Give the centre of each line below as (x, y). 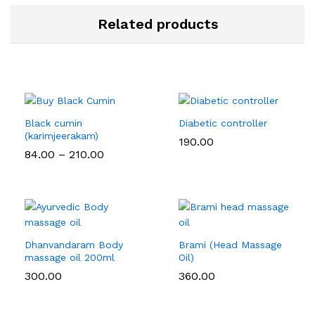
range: (120, 165)
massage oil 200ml (70, 257)
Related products (157, 24)
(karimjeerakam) (62, 135)
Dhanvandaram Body (74, 244)
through (125, 187)
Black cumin (53, 123)
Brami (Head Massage (230, 244)
